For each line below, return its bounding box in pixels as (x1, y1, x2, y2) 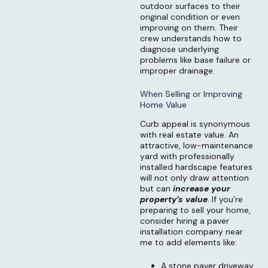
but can (140, 183, 173, 194)
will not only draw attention (140, 172, 249, 184)
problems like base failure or (140, 54, 251, 65)
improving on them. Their (140, 22, 238, 33)
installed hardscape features (140, 162, 252, 173)
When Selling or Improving (140, 88, 242, 99)
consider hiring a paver (140, 215, 229, 227)
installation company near (140, 226, 243, 237)
